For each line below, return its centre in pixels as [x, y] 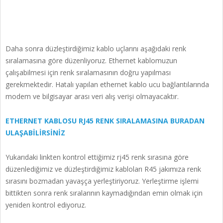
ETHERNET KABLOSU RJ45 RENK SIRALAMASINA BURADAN [105, 121]
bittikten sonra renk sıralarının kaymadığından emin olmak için [104, 193]
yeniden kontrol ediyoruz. [46, 205]
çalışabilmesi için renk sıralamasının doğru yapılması [88, 72]
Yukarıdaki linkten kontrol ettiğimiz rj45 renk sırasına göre [97, 157]
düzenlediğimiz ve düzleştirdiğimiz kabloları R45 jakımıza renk [103, 169]
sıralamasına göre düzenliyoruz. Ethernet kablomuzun [91, 60]
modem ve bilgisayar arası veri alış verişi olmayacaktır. [92, 96]
